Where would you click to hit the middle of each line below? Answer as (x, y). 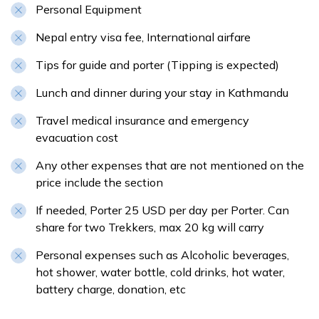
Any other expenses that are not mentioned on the (170, 166)
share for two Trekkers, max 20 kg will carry (150, 228)
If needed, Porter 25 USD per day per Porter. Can (162, 210)
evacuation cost (77, 138)
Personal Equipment (89, 10)
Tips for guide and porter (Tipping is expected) (157, 65)
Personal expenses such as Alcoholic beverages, (162, 255)
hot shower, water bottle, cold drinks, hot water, (160, 272)
